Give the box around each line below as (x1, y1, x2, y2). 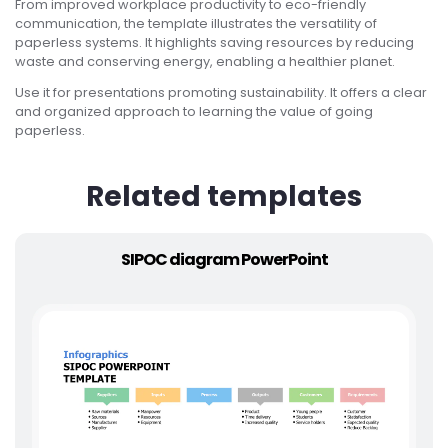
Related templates (86, 177, 362, 217)
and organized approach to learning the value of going (15, 103, 373, 121)
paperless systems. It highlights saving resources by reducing (15, 33, 414, 51)
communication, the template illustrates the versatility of (15, 14, 377, 32)
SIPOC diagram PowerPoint (120, 247, 328, 271)
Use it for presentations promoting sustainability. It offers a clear (15, 84, 427, 102)
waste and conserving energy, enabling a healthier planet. (15, 52, 395, 70)
